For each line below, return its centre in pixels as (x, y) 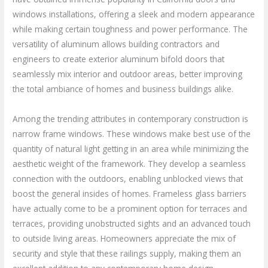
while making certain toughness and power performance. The (130, 29)
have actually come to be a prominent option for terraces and (130, 208)
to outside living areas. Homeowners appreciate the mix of (124, 238)
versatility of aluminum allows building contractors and (116, 44)
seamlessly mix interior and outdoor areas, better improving (128, 74)
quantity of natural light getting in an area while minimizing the (131, 148)
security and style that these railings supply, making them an (127, 253)
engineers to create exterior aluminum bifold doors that (119, 59)
